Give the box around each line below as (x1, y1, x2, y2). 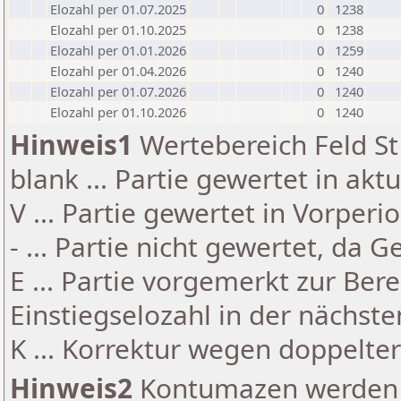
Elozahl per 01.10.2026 (50, 103, 186, 121)
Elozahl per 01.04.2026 (50, 62, 186, 80)
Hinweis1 (10, 126, 132, 163)
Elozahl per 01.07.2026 (50, 82, 186, 100)
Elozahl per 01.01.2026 (50, 41, 186, 59)
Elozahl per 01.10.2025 (50, 21, 186, 38)
